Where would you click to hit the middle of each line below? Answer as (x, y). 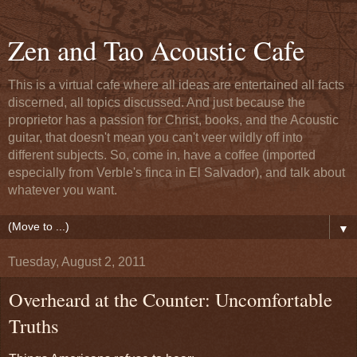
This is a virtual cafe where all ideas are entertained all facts (176, 85)
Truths (34, 326)
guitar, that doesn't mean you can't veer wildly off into (155, 137)
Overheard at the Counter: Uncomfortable (171, 299)
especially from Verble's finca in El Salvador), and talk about (177, 173)
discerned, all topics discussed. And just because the (157, 102)
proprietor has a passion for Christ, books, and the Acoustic (173, 120)
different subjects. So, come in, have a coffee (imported (162, 155)
